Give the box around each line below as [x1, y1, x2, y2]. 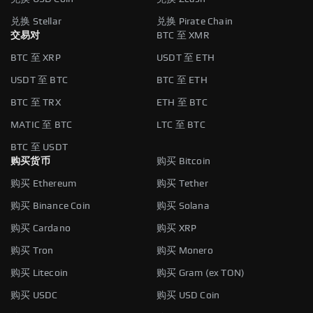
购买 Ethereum [10, 178, 77, 189]
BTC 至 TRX [10, 97, 61, 108]
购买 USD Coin [156, 290, 220, 300]
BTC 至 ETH [156, 75, 208, 85]
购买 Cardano [10, 223, 71, 233]
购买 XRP [156, 223, 197, 233]
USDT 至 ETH [156, 52, 214, 63]
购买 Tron [10, 245, 54, 256]
